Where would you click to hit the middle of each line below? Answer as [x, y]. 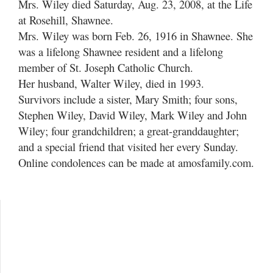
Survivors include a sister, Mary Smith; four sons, [128, 99]
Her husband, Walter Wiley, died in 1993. [111, 83]
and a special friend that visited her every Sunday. [128, 147]
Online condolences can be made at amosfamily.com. [136, 162]
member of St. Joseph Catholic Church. [106, 67]
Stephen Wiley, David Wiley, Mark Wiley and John [133, 115]
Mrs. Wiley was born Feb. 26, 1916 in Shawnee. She [136, 36]
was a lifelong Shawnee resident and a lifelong [121, 51]
